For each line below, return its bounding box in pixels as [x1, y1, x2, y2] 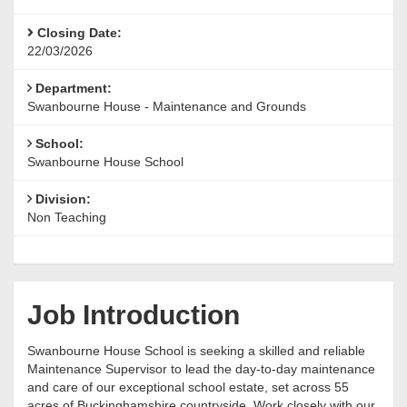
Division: [32, 192, 91, 207]
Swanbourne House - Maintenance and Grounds [27, 99, 306, 114]
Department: [32, 81, 112, 96]
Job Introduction [27, 300, 240, 331]
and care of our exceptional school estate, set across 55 [27, 380, 349, 395]
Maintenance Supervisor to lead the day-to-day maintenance [27, 362, 375, 377]
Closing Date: [34, 25, 122, 41]
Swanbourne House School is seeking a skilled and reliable [27, 343, 365, 359]
